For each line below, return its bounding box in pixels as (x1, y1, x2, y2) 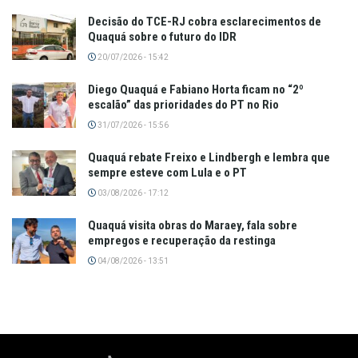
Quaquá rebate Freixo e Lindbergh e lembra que (88, 150, 330, 165)
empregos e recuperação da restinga (88, 233, 276, 248)
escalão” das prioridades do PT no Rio (88, 97, 279, 112)
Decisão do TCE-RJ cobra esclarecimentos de (88, 14, 321, 29)
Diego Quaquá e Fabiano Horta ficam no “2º (88, 82, 304, 97)
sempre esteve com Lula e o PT (88, 165, 247, 180)
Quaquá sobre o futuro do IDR (88, 30, 237, 44)
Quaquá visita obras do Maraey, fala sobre (88, 218, 297, 233)
